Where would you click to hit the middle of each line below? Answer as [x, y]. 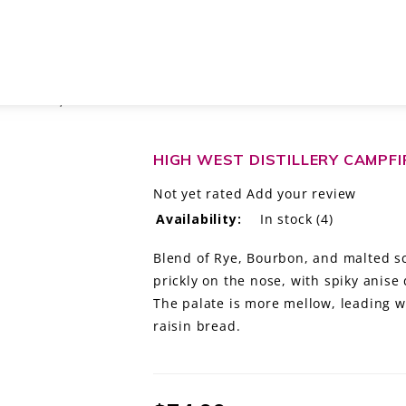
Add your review [302, 193]
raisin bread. [197, 325]
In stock [286, 218]
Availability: [199, 218]
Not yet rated [198, 193]
